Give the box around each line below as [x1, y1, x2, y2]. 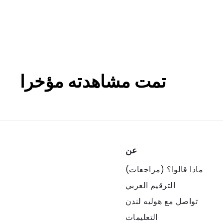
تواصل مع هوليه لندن [125, 196, 198, 207]
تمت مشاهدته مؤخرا [20, 69, 166, 92]
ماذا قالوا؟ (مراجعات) [125, 164, 203, 175]
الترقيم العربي [125, 180, 175, 191]
